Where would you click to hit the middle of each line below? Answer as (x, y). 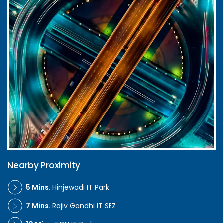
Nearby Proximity (44, 165)
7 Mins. (39, 205)
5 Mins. (39, 187)
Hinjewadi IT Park (81, 187)
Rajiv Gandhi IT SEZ (84, 205)
